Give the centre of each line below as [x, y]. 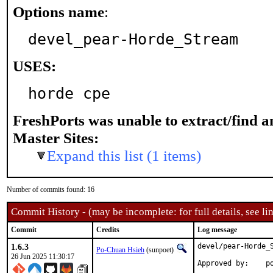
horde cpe [69, 93]
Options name [58, 12]
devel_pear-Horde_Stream [133, 39]
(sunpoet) [160, 250]
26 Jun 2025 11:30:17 [43, 257]
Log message [217, 230]
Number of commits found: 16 [51, 190]
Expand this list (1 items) [124, 155]
